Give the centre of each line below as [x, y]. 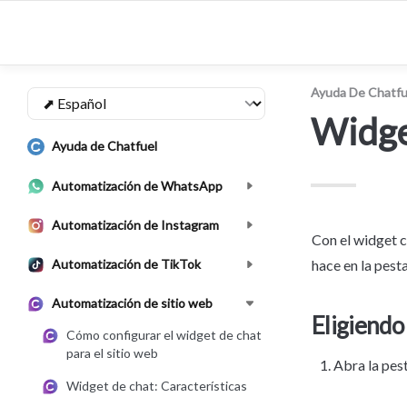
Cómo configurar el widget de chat [164, 335]
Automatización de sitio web [132, 303]
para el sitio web [112, 353]
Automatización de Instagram [135, 224]
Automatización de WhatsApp [137, 185]
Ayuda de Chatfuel [104, 146]
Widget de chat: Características [157, 385]
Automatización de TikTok [126, 263]
